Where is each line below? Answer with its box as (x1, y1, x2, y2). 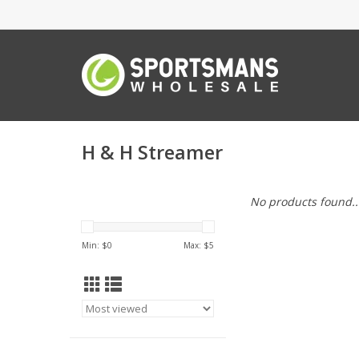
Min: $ (82, 240, 107, 251)
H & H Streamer (82, 139, 223, 166)
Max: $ (184, 240, 209, 251)
